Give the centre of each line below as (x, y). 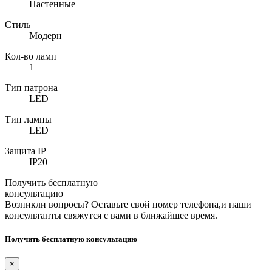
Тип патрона (31, 87)
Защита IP (25, 151)
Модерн (46, 35)
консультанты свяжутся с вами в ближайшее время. (111, 215)
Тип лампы (28, 119)
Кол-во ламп (31, 56)
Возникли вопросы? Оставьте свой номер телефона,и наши (128, 204)
